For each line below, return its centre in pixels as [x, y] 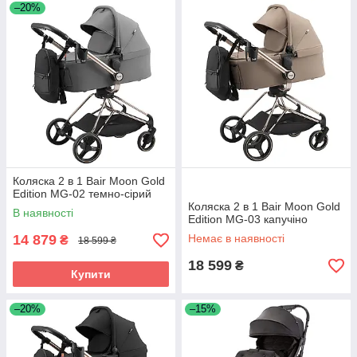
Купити [91, 275]
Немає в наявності [236, 239]
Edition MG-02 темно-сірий [82, 194]
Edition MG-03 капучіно [248, 220]
